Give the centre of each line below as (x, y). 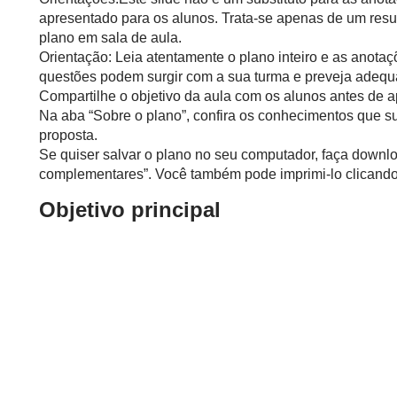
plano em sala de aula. (110, 37)
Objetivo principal (130, 209)
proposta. (68, 135)
